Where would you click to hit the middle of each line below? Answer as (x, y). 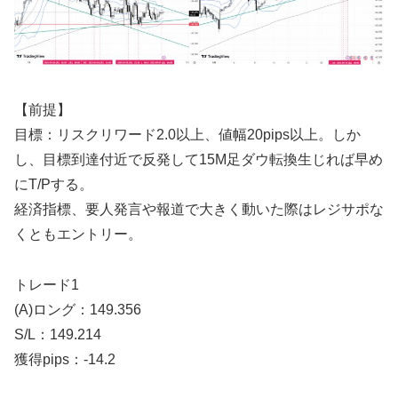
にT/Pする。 (54, 185)
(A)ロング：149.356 (78, 310)
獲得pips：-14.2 (65, 360)
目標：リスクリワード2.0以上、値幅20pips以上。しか (187, 135)
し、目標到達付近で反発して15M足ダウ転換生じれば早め (199, 160)
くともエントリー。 (78, 235)
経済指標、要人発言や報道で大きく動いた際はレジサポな (199, 210)
